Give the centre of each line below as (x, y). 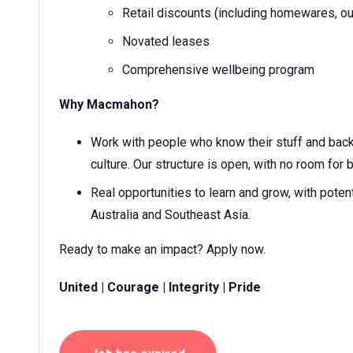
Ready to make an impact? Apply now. (162, 249)
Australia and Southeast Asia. (171, 215)
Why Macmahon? (109, 104)
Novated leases (166, 41)
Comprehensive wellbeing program (218, 70)
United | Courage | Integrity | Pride (160, 287)
